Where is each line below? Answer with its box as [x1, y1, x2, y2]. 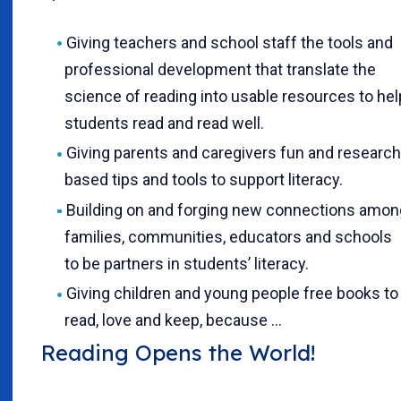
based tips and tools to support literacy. [64, 170, 343, 190]
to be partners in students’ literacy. [64, 253, 309, 273]
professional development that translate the [64, 59, 376, 79]
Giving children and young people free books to [65, 284, 398, 303]
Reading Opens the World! [41, 339, 315, 367]
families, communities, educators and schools [64, 226, 392, 246]
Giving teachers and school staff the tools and [65, 32, 393, 52]
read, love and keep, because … [64, 311, 282, 330]
